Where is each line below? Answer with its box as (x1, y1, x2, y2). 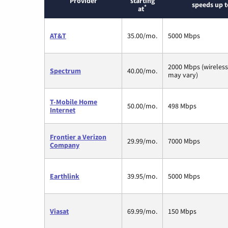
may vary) (168, 70, 198, 80)
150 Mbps (168, 207, 196, 216)
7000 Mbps (168, 136, 200, 146)
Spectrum (50, 66, 81, 76)
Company (50, 140, 79, 150)
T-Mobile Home (50, 97, 97, 107)
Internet (50, 105, 75, 115)
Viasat (50, 207, 69, 216)
